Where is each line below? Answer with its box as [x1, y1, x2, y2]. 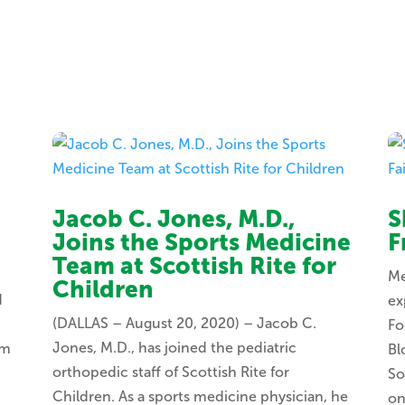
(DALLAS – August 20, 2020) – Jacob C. [52, 315, 316, 333]
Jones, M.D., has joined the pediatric [52, 339, 297, 357]
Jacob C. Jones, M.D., [52, 205, 295, 234]
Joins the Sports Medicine [52, 229, 351, 258]
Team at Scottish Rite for [52, 252, 336, 281]
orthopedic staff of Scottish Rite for [52, 363, 289, 381]
